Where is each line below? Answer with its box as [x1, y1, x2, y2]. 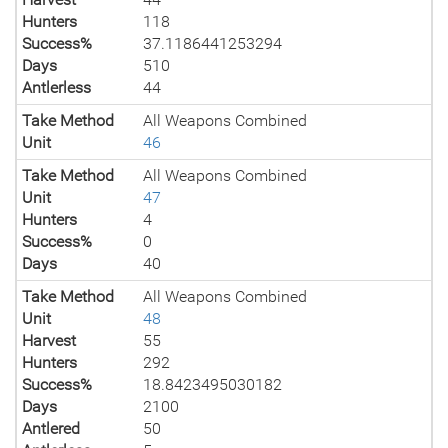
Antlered [22, 419, 80, 438]
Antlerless [22, 78, 91, 97]
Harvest [22, 331, 76, 350]
